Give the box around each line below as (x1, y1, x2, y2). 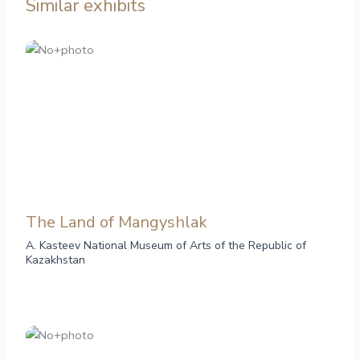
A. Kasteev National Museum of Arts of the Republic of (26, 238, 307, 254)
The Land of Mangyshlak (26, 211, 208, 234)
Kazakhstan (26, 252, 86, 268)
